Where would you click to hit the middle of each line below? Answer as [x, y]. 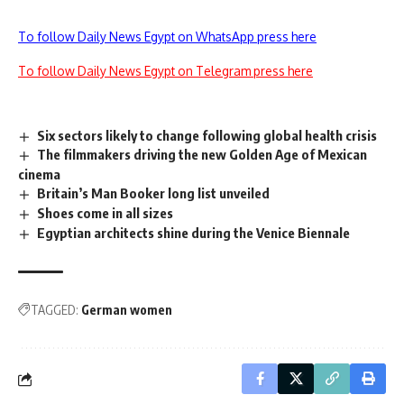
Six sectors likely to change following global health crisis [207, 135]
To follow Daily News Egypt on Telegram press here [165, 70]
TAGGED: [55, 310]
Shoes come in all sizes [106, 213]
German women [127, 310]
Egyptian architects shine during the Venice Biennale [194, 233]
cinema [39, 174]
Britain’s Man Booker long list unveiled [154, 193]
